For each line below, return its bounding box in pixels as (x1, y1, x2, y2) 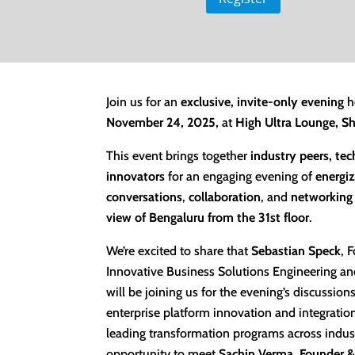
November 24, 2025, (106, 115, 219, 131)
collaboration (189, 189, 261, 205)
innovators (106, 169, 166, 185)
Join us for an (106, 94, 181, 110)
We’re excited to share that (106, 243, 252, 259)
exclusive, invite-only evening (181, 94, 345, 110)
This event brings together (106, 148, 251, 164)
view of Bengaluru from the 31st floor (106, 210, 310, 226)
